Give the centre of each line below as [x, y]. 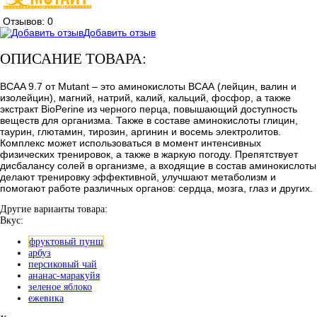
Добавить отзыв [120, 33]
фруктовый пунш [66, 241]
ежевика [46, 298]
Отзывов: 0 [28, 21]
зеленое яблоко [60, 287]
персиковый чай [63, 264]
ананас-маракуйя [64, 275]
